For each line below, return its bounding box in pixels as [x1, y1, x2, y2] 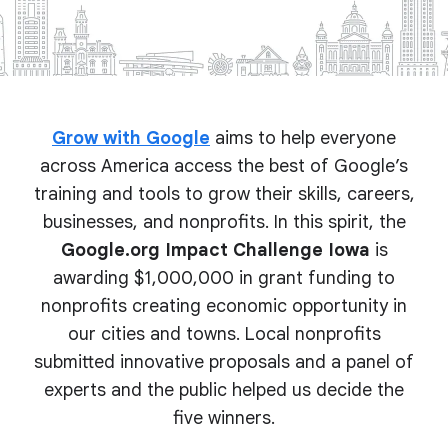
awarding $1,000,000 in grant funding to [53, 267, 395, 289]
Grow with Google [52, 127, 210, 149]
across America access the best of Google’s [40, 155, 408, 177]
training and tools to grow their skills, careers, [33, 183, 415, 205]
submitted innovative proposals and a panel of [34, 351, 414, 373]
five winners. [173, 407, 275, 429]
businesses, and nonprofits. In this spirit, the [42, 211, 406, 233]
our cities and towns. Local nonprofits [67, 323, 381, 345]
